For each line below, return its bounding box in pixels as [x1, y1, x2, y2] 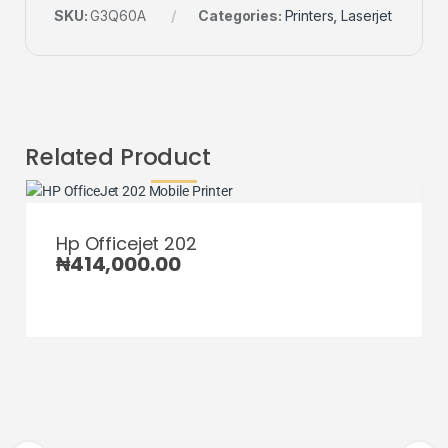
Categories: [198, 7, 285, 25]
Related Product [25, 141, 211, 174]
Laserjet [341, 7, 393, 25]
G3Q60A [90, 7, 146, 25]
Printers [284, 7, 334, 25]
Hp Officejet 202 [56, 231, 197, 257]
